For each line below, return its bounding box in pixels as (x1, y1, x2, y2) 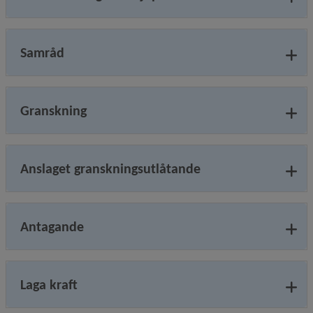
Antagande (20, 218, 84, 235)
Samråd (20, 44, 64, 61)
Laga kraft (20, 276, 78, 293)
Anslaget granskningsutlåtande (20, 160, 201, 177)
